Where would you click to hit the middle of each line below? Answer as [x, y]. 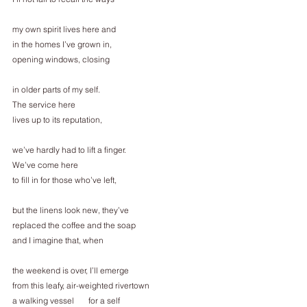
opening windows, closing [61, 59]
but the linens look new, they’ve [71, 210]
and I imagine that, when [58, 240]
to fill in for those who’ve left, [64, 180]
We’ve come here [45, 165]
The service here [44, 105]
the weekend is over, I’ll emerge [71, 270]
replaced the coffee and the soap [74, 225]
